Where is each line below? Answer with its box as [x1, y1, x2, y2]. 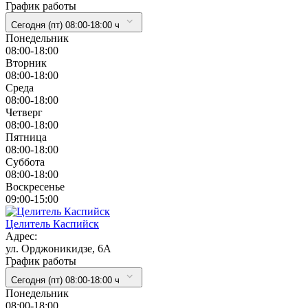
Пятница [5, 131, 47, 143]
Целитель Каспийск [5, 217, 99, 230]
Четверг [5, 106, 43, 118]
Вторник [5, 56, 47, 69]
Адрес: [5, 230, 37, 242]
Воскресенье [5, 180, 65, 192]
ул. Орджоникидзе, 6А [5, 242, 111, 254]
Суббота [5, 155, 45, 168]
